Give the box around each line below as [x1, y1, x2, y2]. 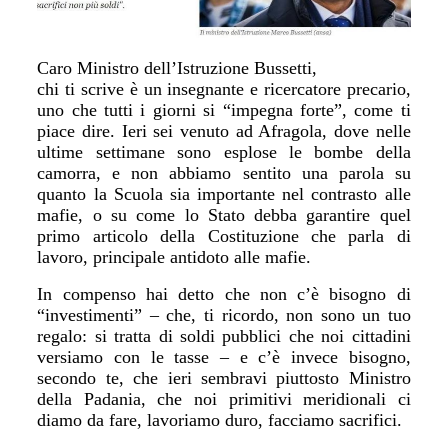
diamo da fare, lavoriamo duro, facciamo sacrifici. [37, 410, 403, 430]
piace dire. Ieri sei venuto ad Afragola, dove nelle [37, 120, 411, 141]
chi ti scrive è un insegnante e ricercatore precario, [37, 78, 411, 99]
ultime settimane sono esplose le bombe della [37, 141, 411, 162]
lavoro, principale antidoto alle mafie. [37, 246, 312, 267]
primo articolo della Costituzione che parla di [37, 225, 411, 246]
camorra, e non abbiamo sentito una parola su [37, 162, 411, 183]
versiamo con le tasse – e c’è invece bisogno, [37, 347, 411, 367]
